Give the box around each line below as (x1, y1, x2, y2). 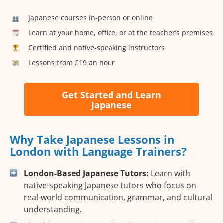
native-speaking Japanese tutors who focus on (24, 180, 196, 191)
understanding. (24, 204, 82, 215)
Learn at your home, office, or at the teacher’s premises (28, 27, 213, 37)
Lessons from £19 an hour (28, 57, 115, 67)
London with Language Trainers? (10, 144, 187, 159)
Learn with (149, 168, 190, 179)
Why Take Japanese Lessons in (10, 132, 174, 147)
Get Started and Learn (62, 88, 161, 101)
